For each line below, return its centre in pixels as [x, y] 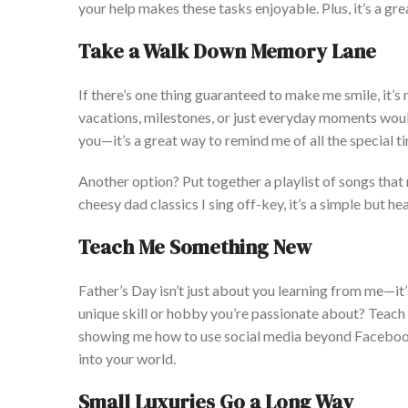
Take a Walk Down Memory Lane [227, 51]
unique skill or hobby [144, 313]
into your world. [127, 359]
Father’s [103, 291]
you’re [229, 313]
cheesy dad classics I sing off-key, [184, 204]
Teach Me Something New [195, 247]
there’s [112, 95]
